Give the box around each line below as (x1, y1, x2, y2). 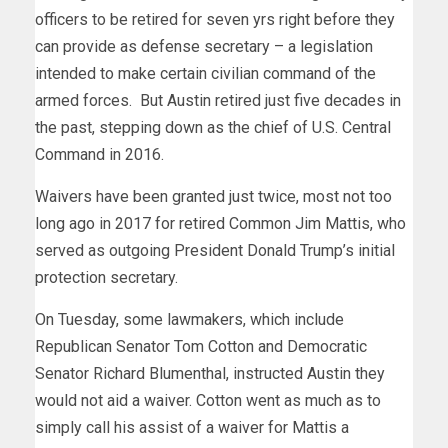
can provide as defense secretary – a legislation (35, 36, 373, 56)
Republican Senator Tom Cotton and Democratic (35, 336, 367, 356)
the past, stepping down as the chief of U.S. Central (35, 117, 391, 137)
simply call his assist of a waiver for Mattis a (35, 417, 349, 437)
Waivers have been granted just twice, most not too (35, 186, 392, 206)
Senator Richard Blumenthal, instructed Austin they (35, 363, 385, 383)
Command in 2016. (35, 144, 168, 164)
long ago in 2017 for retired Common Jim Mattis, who (35, 213, 406, 233)
